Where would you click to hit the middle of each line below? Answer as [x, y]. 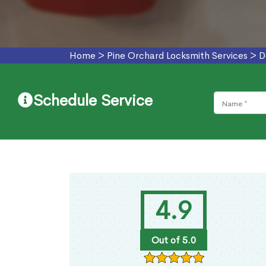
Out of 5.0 [173, 240]
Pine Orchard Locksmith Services [177, 56]
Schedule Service [93, 101]
